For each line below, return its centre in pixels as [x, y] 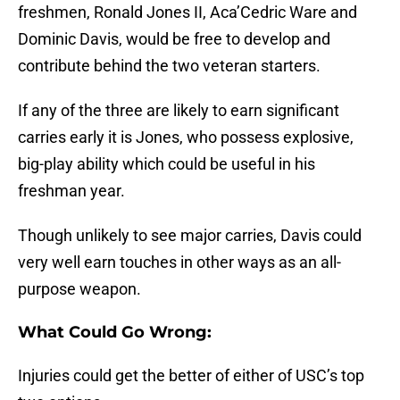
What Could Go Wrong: [115, 333]
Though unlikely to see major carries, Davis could [190, 236]
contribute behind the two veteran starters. [169, 66]
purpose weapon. [79, 289]
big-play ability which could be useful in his [167, 164]
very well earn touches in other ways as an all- [179, 262]
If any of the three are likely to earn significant [179, 111]
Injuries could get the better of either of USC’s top [191, 376]
